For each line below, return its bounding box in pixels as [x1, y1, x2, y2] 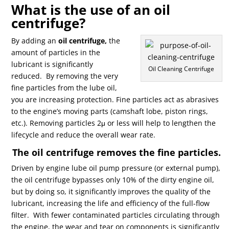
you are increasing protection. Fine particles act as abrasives [11, 94, 219, 104]
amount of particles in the [11, 47, 101, 57]
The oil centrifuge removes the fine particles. [12, 146, 221, 158]
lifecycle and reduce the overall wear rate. [11, 129, 156, 140]
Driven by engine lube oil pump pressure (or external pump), [11, 163, 221, 173]
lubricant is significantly [11, 59, 94, 69]
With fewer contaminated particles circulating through [33, 210, 220, 220]
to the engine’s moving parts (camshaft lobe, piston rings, [11, 106, 209, 116]
